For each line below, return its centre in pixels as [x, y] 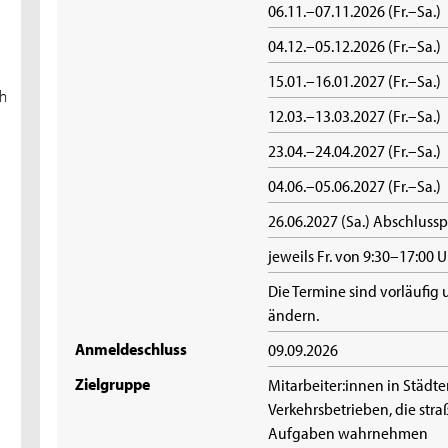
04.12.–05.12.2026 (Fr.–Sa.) [355, 45]
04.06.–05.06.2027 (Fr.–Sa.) [355, 185]
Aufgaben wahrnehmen [348, 432]
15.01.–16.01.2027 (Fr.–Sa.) [355, 80]
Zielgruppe [113, 383]
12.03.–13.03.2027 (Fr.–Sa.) [355, 115]
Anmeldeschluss [131, 348]
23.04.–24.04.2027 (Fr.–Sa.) [355, 150]
